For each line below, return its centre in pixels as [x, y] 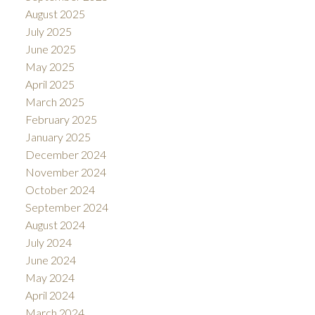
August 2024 [55, 224]
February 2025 [61, 119]
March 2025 [54, 101]
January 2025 [58, 136]
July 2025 [48, 31]
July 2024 [48, 242]
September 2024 [66, 207]
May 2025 [50, 66]
